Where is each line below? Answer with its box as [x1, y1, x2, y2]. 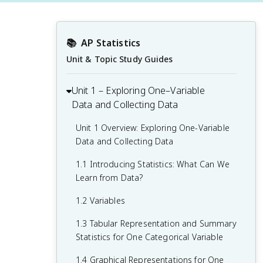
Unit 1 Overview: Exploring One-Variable [76, 122, 230, 133]
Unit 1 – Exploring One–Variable [72, 84, 205, 97]
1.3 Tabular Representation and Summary [76, 218, 237, 229]
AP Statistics [81, 36, 141, 49]
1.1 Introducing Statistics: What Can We [76, 159, 230, 170]
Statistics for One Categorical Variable [76, 231, 223, 242]
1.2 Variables [76, 195, 125, 206]
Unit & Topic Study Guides [66, 53, 173, 65]
